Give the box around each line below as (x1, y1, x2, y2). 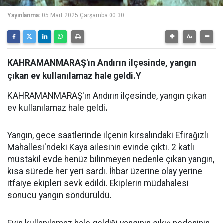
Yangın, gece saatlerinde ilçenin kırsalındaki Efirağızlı (7, 130, 208, 140)
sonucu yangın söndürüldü (7, 190, 110, 200)
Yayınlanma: (7, 12, 40, 19)
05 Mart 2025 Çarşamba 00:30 (42, 12, 124, 19)
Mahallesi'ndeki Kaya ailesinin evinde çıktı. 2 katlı (7, 142, 194, 152)
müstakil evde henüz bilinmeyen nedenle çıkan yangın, (7, 154, 214, 164)
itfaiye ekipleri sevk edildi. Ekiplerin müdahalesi (7, 178, 189, 188)
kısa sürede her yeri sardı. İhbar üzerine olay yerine (7, 166, 202, 176)
